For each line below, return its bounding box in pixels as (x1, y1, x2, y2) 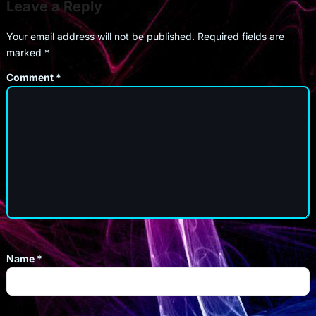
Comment (6, 71, 56, 83)
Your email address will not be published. (6, 30, 195, 42)
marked (6, 46, 44, 59)
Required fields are (197, 30, 284, 42)
